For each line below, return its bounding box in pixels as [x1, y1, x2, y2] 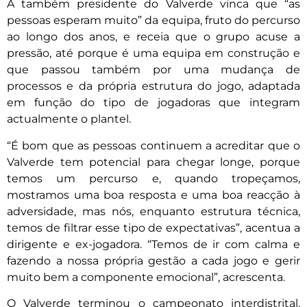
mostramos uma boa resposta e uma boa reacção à [7, 188, 300, 201]
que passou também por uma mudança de [7, 63, 300, 77]
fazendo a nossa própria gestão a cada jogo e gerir [7, 254, 300, 267]
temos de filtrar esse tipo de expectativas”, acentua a [7, 221, 300, 234]
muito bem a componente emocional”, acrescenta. [7, 270, 285, 284]
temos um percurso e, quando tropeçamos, [7, 171, 300, 185]
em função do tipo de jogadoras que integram [7, 96, 300, 110]
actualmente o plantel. [7, 112, 131, 126]
